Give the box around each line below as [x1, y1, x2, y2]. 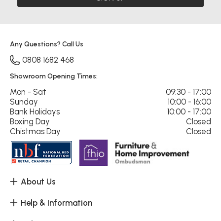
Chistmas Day [10, 126, 61, 136]
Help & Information [21, 197, 92, 208]
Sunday [10, 96, 38, 107]
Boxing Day [10, 116, 50, 126]
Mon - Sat [10, 86, 46, 97]
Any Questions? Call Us [10, 40, 83, 49]
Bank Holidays [10, 106, 60, 116]
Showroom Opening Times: [10, 72, 98, 80]
